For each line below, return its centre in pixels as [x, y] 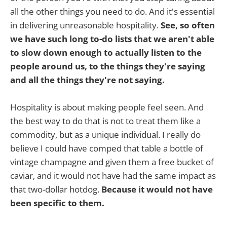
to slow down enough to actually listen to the [106, 52]
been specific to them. [57, 203]
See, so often [188, 25]
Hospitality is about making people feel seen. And [107, 107]
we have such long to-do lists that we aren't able [112, 39]
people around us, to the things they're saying [108, 66]
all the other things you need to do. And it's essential [112, 11]
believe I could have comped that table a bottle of [107, 148]
